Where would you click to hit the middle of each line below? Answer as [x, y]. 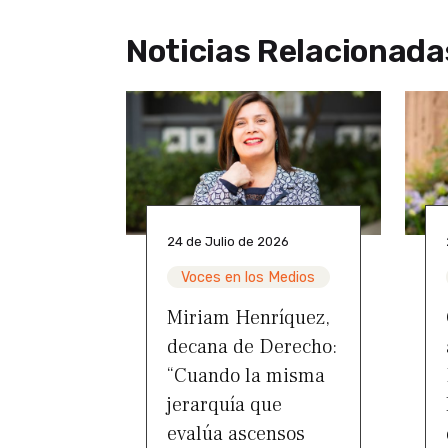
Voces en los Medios [248, 277]
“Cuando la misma [246, 375]
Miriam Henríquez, [248, 317]
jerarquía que [224, 404]
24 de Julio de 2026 [228, 241]
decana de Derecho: [252, 346]
